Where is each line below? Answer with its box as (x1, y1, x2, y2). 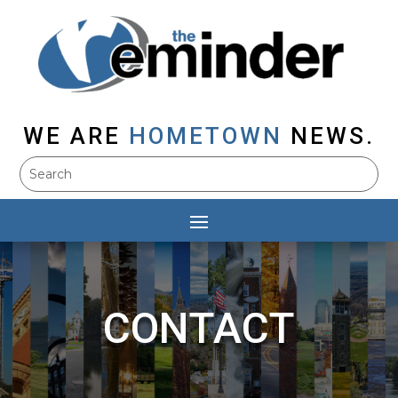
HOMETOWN (121, 123, 291, 150)
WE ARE (23, 123, 121, 150)
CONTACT (102, 303, 295, 354)
